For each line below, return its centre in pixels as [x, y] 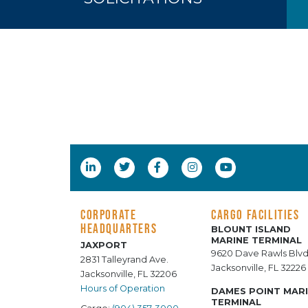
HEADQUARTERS [119, 229]
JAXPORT [104, 245]
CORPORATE [109, 215]
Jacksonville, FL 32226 [258, 268]
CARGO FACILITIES [255, 215]
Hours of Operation [123, 289]
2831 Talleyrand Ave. [124, 260]
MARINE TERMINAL [256, 241]
